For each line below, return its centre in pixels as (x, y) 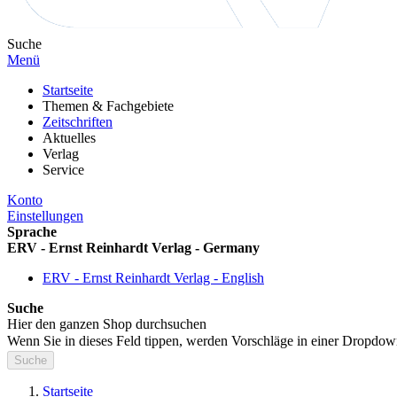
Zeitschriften (78, 122)
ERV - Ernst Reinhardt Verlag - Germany (133, 248)
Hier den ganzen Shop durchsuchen (107, 324)
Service (63, 170)
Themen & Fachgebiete (108, 106)
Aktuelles (69, 138)
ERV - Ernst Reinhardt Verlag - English (153, 278)
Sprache (32, 232)
